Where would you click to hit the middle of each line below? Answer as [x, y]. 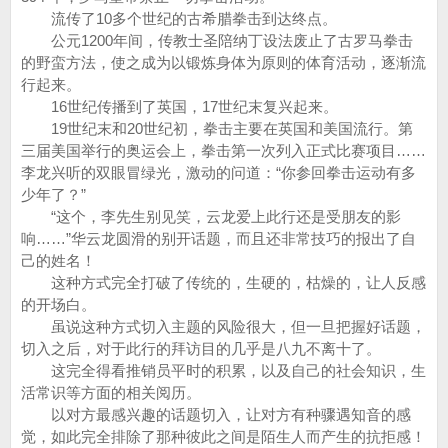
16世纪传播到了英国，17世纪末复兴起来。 [179, 106]
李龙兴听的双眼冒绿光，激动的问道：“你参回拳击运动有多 [218, 172]
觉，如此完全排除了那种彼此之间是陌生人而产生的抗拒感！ [223, 436]
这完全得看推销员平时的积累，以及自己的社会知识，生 [223, 370]
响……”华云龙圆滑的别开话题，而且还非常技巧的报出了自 [218, 238]
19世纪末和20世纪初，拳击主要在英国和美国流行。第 [217, 128]
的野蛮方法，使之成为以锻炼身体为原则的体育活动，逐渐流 [223, 62]
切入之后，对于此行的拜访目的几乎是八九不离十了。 [201, 348]
